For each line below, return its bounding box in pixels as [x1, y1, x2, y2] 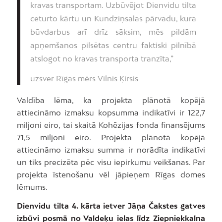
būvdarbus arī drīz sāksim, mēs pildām [30, 27, 196, 36]
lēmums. [16, 182, 48, 192]
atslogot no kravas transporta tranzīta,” [30, 54, 173, 63]
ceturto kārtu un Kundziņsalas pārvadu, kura [30, 13, 196, 23]
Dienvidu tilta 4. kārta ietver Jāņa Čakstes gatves [16, 201, 206, 210]
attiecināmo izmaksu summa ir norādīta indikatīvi [16, 145, 206, 155]
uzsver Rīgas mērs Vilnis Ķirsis [30, 73, 138, 83]
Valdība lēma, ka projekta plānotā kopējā [16, 96, 206, 105]
